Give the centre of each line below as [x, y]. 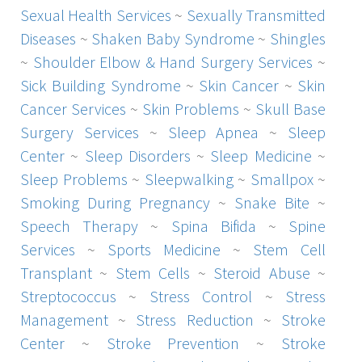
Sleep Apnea [213, 132]
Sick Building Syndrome [101, 85]
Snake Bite [272, 202]
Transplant [56, 272]
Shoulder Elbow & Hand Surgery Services [173, 61]
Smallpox [282, 179]
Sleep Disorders [137, 155]
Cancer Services [73, 108]
